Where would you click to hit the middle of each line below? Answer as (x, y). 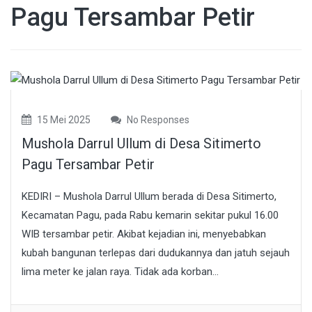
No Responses (157, 120)
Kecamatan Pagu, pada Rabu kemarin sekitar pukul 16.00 (150, 216)
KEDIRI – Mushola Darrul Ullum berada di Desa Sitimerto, (149, 197)
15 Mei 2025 (63, 120)
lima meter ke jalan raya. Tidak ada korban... (120, 272)
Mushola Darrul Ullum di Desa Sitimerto (141, 144)
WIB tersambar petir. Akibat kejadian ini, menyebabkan (144, 234)
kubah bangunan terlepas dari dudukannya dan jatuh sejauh (156, 253)
